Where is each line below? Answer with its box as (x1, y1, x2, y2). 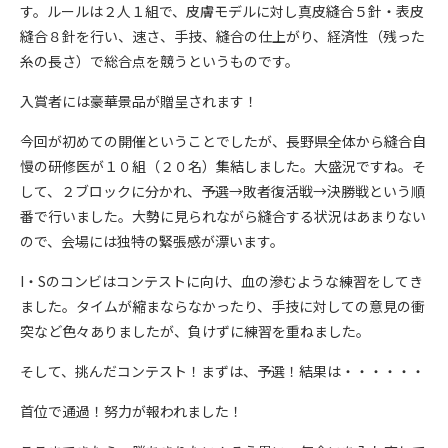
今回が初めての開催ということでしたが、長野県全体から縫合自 (20, 131, 426, 151)
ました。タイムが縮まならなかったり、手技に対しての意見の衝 (20, 296, 425, 316)
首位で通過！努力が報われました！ (20, 401, 243, 421)
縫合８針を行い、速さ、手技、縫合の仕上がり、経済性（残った (20, 26, 425, 46)
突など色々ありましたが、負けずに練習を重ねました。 (20, 321, 370, 341)
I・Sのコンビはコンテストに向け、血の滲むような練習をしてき (20, 271, 423, 291)
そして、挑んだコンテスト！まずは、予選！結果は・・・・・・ (20, 361, 425, 381)
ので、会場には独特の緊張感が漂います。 (20, 231, 284, 251)
